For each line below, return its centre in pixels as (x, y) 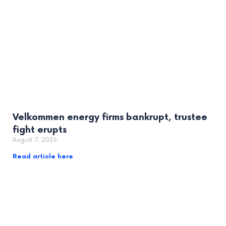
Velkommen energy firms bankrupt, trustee (110, 118)
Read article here (43, 157)
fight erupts (40, 130)
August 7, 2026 (35, 140)
